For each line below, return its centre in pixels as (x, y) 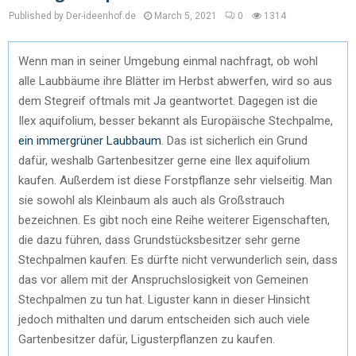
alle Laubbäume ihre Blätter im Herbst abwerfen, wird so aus (175, 81)
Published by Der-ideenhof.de (72, 16)
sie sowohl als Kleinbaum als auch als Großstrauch (151, 200)
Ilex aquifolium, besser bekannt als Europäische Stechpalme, (176, 120)
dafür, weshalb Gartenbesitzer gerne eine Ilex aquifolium (164, 160)
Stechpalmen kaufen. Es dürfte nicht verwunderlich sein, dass (178, 259)
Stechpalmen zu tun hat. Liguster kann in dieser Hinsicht (164, 299)
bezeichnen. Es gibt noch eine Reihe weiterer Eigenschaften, (174, 220)
